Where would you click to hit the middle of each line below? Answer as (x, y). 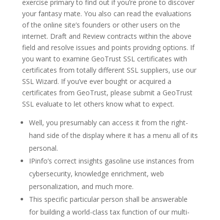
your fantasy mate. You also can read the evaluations (107, 14)
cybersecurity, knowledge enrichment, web (96, 174)
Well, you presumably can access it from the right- (108, 123)
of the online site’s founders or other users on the (101, 25)
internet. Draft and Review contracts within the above (107, 36)
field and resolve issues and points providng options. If (108, 47)
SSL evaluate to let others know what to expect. (98, 104)
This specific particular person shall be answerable (108, 199)
